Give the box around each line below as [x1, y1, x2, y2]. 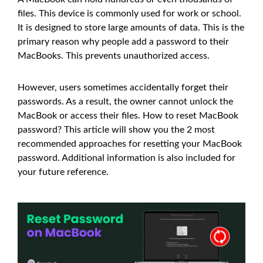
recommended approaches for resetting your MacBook [18, 139, 242, 149]
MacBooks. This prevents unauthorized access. [18, 51, 210, 60]
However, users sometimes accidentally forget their [18, 83, 228, 92]
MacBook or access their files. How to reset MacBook [18, 111, 238, 120]
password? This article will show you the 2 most [18, 125, 215, 134]
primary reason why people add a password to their [18, 37, 229, 46]
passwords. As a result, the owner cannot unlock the [18, 97, 233, 106]
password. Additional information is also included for [18, 153, 235, 163]
